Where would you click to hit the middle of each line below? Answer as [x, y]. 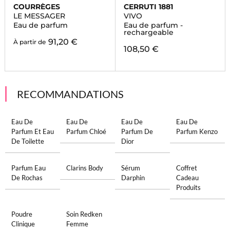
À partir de [29, 42]
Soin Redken [84, 214]
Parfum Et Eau [32, 131]
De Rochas [27, 178]
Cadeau [188, 178]
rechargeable [148, 32]
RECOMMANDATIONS [70, 94]
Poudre [22, 214]
